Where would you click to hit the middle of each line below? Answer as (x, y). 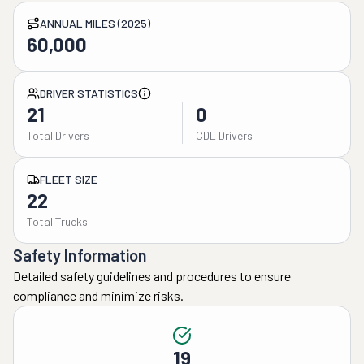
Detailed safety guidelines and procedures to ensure (152, 276)
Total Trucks (57, 221)
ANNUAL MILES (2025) (95, 23)
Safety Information (80, 255)
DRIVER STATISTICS (89, 93)
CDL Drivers (224, 135)
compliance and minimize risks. (98, 295)
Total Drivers (58, 135)
